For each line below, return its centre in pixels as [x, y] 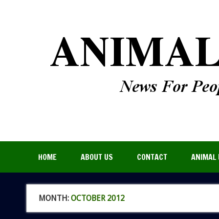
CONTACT [152, 157]
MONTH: [55, 198]
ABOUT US [97, 157]
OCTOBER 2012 [98, 198]
